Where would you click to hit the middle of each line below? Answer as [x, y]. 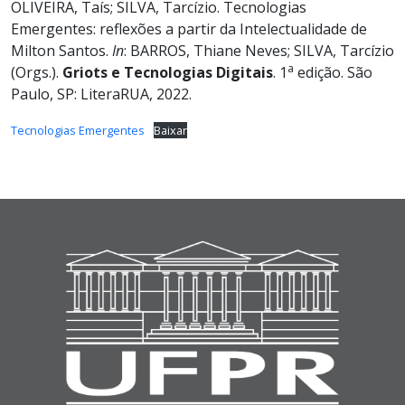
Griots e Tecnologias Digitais [168, 73]
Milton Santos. [61, 51]
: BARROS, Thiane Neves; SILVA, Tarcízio [259, 51]
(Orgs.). [37, 73]
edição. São [333, 73]
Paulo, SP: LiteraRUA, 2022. [101, 94]
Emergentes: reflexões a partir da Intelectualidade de [189, 29]
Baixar [170, 131]
